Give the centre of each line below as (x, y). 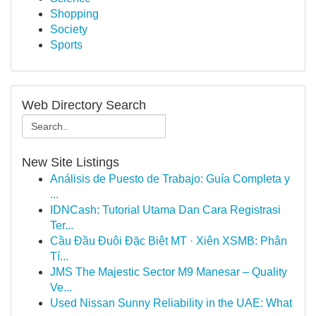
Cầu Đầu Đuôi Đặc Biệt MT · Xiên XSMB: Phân (169, 241)
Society (69, 29)
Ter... (62, 225)
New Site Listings (71, 162)
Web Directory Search (84, 105)
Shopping (74, 14)
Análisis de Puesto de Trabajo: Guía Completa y (170, 179)
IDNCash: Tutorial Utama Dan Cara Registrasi (165, 210)
